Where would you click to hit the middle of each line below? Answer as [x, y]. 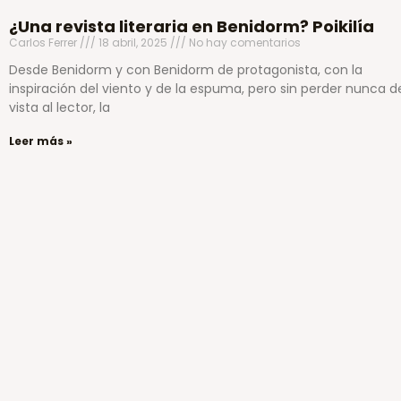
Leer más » [41, 141]
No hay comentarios [243, 42]
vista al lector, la [60, 107]
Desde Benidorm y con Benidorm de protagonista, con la [186, 69]
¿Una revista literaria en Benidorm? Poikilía [192, 26]
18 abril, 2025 [133, 42]
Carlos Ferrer [44, 42]
